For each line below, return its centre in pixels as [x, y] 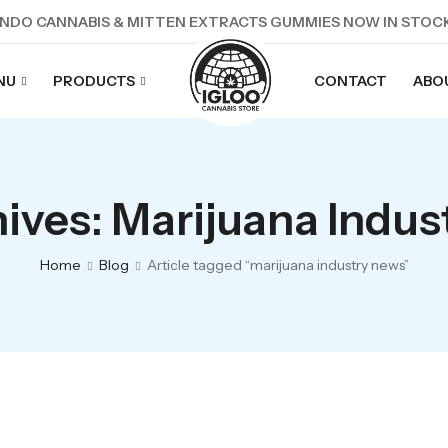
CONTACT [350, 81]
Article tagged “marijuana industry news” [277, 265]
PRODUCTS [93, 81]
